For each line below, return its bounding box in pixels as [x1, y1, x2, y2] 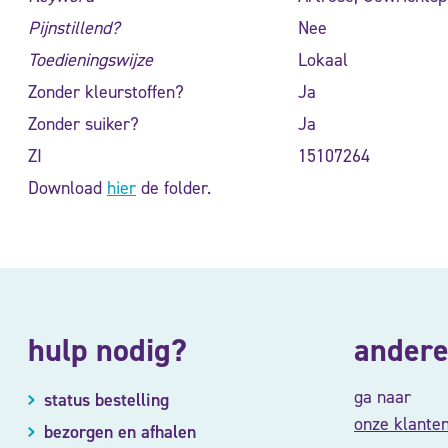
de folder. [136, 175, 211, 200]
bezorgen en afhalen [43, 419, 196, 444]
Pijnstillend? [28, 15, 120, 40]
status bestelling [43, 387, 169, 412]
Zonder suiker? [28, 111, 139, 136]
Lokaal [298, 47, 348, 72]
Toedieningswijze [28, 47, 153, 72]
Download [28, 175, 107, 200]
